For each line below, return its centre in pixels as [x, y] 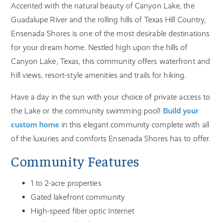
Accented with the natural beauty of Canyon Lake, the [103, 6]
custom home [35, 125]
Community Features [75, 161]
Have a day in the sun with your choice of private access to [111, 97]
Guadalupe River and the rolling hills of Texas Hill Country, [109, 20]
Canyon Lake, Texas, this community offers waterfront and [111, 61]
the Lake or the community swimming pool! [87, 111]
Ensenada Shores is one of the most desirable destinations [111, 33]
